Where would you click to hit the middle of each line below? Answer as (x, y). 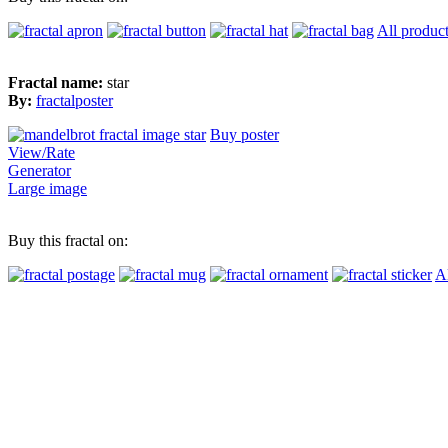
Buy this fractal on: (68, 241)
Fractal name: (57, 83)
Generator (39, 171)
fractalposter (74, 101)
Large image (47, 189)
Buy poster (244, 135)
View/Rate (41, 153)
